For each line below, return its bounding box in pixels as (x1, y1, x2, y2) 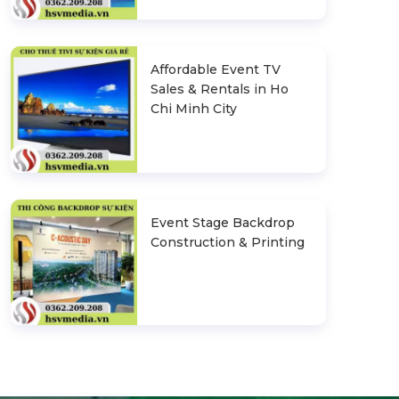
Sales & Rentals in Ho (150, 81, 289, 98)
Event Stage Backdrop (150, 214, 295, 231)
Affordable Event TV (150, 61, 281, 78)
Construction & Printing (150, 233, 305, 250)
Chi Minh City (150, 101, 237, 118)
